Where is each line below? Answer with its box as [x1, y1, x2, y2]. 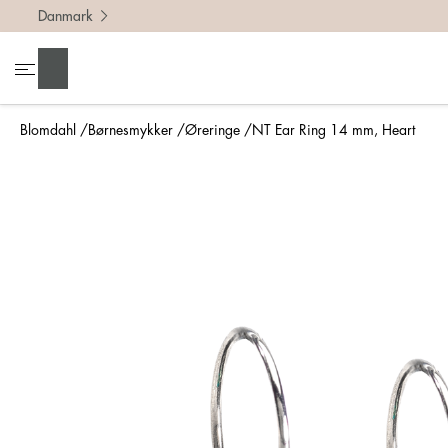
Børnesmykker [88, 123, 173, 137]
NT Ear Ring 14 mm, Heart [252, 123, 415, 137]
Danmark [38, 9, 92, 23]
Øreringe [185, 123, 240, 137]
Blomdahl [20, 123, 76, 137]
